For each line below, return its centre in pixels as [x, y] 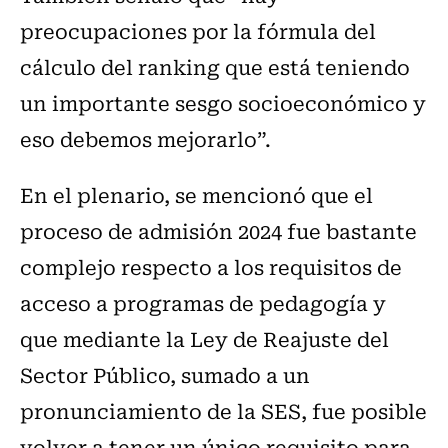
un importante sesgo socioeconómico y [223, 103]
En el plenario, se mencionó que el [196, 195]
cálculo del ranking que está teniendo [215, 67]
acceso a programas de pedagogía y [203, 303]
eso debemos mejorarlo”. [145, 139]
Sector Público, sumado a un [165, 375]
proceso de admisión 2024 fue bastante [218, 231]
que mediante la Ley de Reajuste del [204, 339]
